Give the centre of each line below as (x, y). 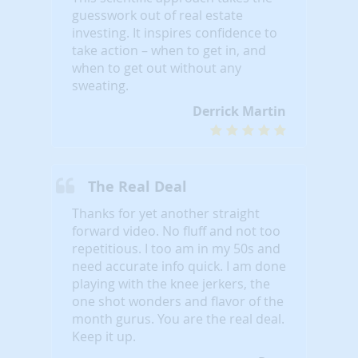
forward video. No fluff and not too (176, 231)
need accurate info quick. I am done (179, 266)
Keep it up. (104, 336)
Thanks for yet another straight (166, 213)
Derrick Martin (239, 111)
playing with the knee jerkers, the (171, 283)
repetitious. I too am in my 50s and (176, 248)
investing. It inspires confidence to (175, 32)
